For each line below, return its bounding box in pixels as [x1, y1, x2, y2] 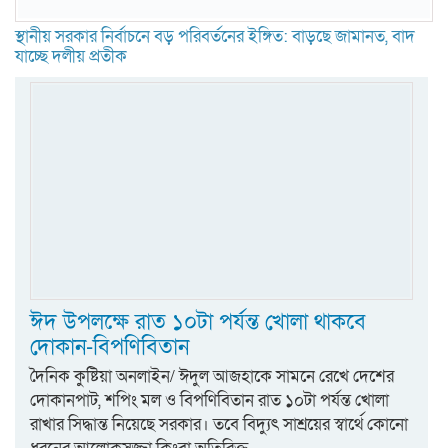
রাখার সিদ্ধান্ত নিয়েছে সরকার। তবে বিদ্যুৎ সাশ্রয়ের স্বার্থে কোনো [30, 413, 408, 437]
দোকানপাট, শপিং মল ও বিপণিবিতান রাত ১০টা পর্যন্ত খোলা [30, 389, 389, 413]
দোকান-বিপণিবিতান [30, 333, 189, 363]
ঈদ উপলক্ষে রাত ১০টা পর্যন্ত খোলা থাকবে [30, 308, 366, 338]
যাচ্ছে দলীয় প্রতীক [15, 45, 127, 69]
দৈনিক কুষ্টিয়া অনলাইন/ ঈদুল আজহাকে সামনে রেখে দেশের [30, 365, 394, 389]
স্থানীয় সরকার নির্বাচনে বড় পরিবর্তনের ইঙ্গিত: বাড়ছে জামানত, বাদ [15, 25, 415, 49]
